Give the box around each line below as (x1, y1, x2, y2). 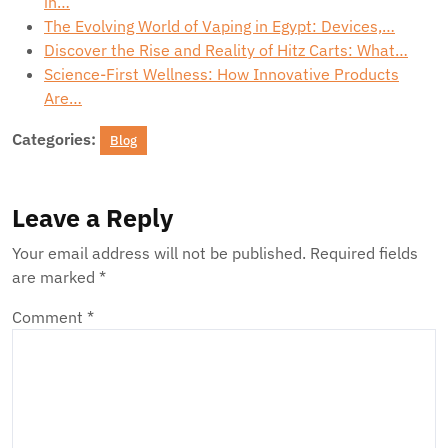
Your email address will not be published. (12, 243, 306, 263)
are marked (12, 267, 99, 287)
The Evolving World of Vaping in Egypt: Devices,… (44, 16, 395, 36)
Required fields (310, 243, 418, 263)
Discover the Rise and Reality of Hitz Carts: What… (44, 40, 408, 60)
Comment (12, 307, 87, 327)
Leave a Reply (12, 201, 173, 234)
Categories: (12, 129, 96, 149)
